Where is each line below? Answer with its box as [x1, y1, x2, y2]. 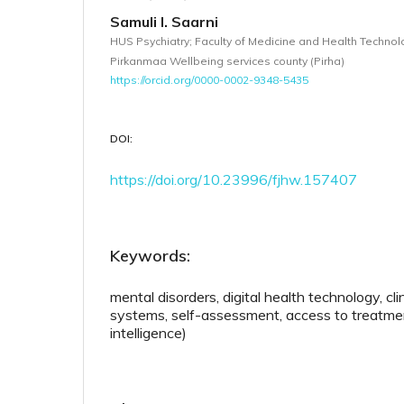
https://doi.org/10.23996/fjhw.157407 [110, 170, 357, 188]
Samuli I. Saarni [110, 12, 218, 31]
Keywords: [110, 244, 190, 266]
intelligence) [110, 323, 187, 342]
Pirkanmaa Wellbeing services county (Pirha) [110, 53, 344, 68]
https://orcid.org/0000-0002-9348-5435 [110, 72, 308, 87]
